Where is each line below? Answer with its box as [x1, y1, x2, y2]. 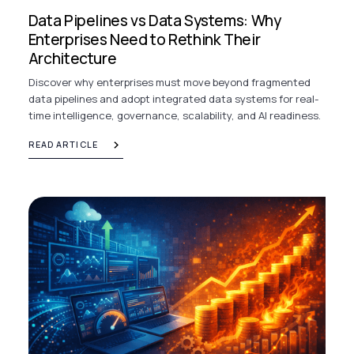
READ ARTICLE [28, 138, 98, 151]
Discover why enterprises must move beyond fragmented [28, 75, 311, 90]
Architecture [28, 48, 117, 70]
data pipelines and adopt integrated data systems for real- [28, 92, 319, 107]
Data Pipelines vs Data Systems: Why [28, 10, 281, 32]
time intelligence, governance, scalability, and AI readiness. [28, 108, 321, 123]
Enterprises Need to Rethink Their [28, 29, 261, 51]
